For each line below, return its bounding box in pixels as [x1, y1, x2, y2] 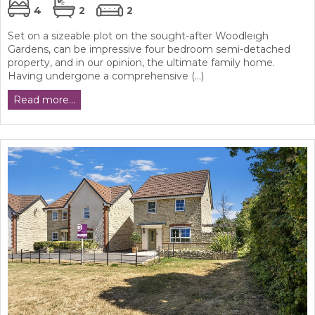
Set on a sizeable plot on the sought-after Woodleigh [8, 30, 269, 43]
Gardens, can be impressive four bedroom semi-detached [8, 43, 290, 56]
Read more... [13, 94, 75, 107]
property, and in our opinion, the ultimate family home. [8, 56, 275, 70]
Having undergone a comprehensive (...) [8, 70, 204, 83]
